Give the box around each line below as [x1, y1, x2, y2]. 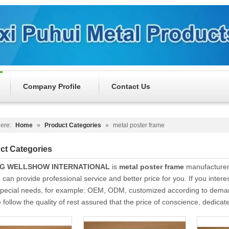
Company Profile [23, 82, 81, 91]
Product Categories [44, 122, 101, 129]
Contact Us [111, 82, 150, 91]
